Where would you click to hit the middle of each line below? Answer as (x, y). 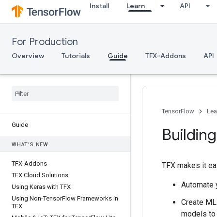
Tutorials (76, 56)
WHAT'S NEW (30, 145)
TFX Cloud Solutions (40, 175)
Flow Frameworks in (90, 198)
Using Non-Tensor (37, 198)
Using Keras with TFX (41, 187)
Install (99, 6)
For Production (45, 42)
